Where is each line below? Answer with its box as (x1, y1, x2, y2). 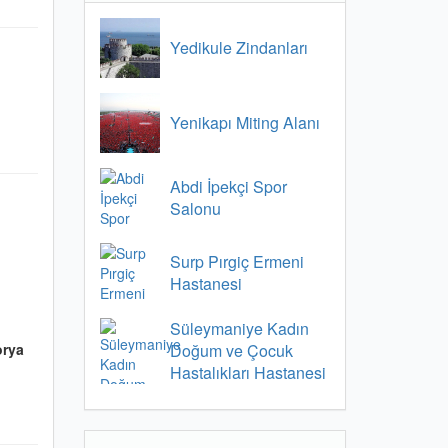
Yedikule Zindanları (169, 36, 308, 59)
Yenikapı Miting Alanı (169, 111, 320, 134)
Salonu (169, 197, 221, 220)
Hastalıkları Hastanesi (169, 361, 326, 384)
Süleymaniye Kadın (169, 317, 309, 340)
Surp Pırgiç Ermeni (169, 250, 304, 273)
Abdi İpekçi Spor (169, 175, 287, 198)
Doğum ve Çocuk (169, 339, 293, 362)
